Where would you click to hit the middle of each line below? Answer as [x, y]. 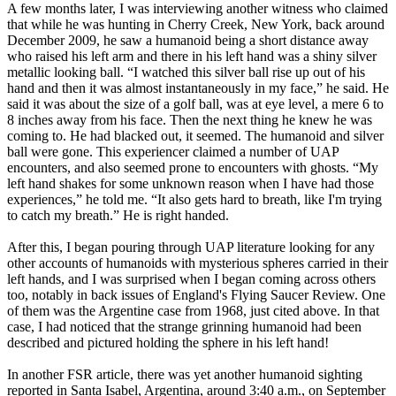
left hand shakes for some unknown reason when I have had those [190, 184]
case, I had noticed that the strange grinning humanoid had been [184, 327]
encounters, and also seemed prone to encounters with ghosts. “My [193, 168]
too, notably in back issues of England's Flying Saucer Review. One [196, 295]
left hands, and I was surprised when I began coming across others [191, 279]
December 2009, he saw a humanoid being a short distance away [188, 41]
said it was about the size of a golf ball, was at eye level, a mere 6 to [195, 104]
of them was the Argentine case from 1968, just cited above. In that [193, 311]
